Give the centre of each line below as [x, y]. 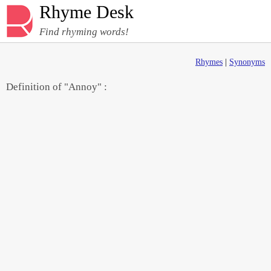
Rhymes [209, 62]
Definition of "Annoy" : [57, 87]
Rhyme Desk [87, 12]
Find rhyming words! [84, 32]
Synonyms [247, 62]
